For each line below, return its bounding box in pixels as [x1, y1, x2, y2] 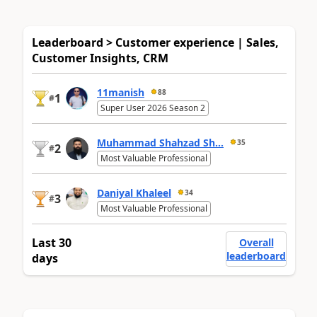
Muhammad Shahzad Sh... [97, 135, 224, 149]
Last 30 [32, 235, 71, 251]
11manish [97, 85, 144, 99]
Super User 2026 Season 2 [100, 102, 205, 115]
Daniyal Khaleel [97, 185, 171, 200]
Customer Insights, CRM [32, 50, 168, 67]
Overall [238, 236, 274, 250]
